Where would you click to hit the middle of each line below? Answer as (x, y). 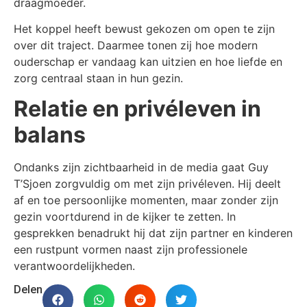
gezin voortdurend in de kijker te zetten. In (125, 217)
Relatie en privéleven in (137, 109)
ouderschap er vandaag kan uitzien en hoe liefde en (148, 62)
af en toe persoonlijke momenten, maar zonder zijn (146, 200)
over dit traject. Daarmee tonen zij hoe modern (136, 46)
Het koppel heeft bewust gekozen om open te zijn (144, 29)
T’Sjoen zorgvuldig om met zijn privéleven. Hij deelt (147, 184)
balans (50, 135)
